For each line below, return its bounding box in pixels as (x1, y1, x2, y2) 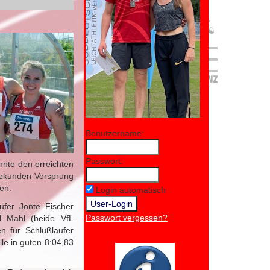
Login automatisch (93, 184, 166, 195)
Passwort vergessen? (85, 212, 168, 222)
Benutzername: (85, 128, 144, 138)
